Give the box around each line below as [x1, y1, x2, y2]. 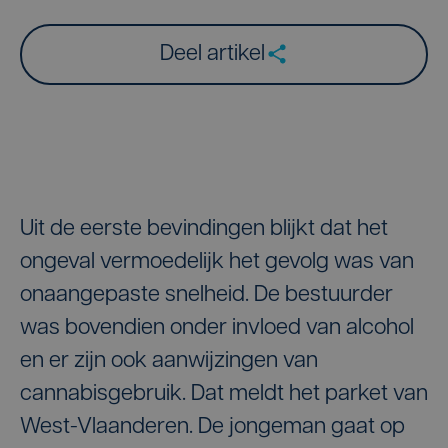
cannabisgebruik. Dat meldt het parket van [20, 382, 428, 406]
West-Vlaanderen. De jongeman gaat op [20, 415, 405, 439]
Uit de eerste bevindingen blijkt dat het [20, 217, 388, 241]
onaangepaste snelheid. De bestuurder [20, 283, 393, 307]
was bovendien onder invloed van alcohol [20, 316, 414, 340]
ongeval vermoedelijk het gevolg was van [20, 250, 414, 274]
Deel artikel [159, 42, 265, 66]
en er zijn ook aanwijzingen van [20, 349, 318, 373]
